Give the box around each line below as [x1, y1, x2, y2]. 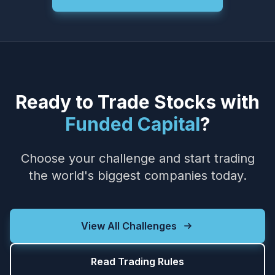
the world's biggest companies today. [28, 168, 247, 183]
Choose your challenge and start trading [20, 151, 255, 166]
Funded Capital [65, 113, 200, 135]
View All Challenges [81, 220, 177, 232]
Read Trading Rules [91, 255, 184, 268]
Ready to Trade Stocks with [15, 91, 260, 113]
